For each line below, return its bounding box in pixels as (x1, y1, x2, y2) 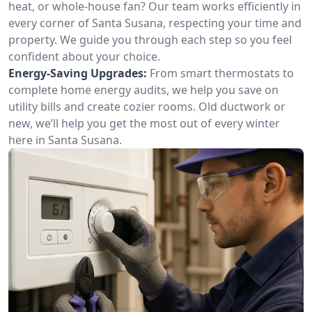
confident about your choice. (8, 49, 160, 64)
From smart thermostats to (150, 65, 294, 81)
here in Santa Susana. (8, 132, 122, 148)
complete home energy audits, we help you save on (8, 82, 279, 97)
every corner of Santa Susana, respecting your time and (8, 15, 302, 31)
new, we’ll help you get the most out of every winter (8, 116, 280, 131)
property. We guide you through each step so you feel (8, 32, 292, 47)
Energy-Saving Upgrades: (8, 65, 147, 81)
